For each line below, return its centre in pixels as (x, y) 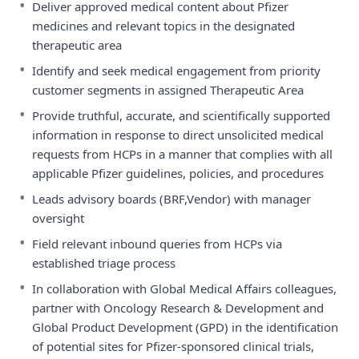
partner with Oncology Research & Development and (178, 308)
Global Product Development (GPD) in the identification (185, 327)
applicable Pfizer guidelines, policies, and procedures (178, 173)
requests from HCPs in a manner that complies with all (182, 154)
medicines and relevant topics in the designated (163, 26)
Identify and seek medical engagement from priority (176, 71)
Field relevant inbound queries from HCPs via (157, 244)
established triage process (104, 263)
